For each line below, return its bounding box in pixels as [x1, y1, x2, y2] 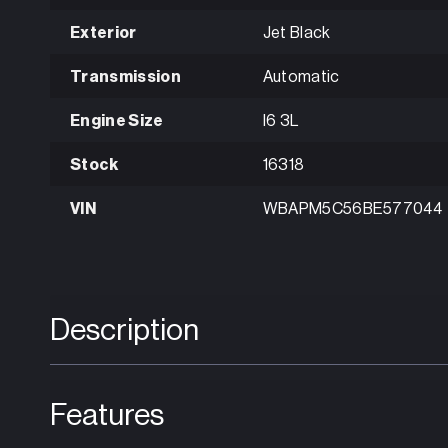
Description [50, 314, 199, 345]
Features [50, 399, 164, 430]
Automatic [262, 69, 340, 86]
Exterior [70, 25, 137, 42]
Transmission [70, 69, 181, 86]
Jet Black [262, 25, 331, 42]
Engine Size [70, 113, 164, 130]
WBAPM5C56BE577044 [262, 201, 443, 218]
